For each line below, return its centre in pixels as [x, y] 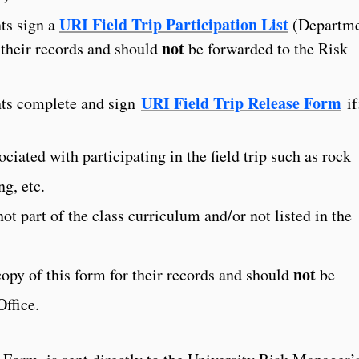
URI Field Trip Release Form [241, 103]
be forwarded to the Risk [266, 48]
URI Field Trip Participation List [174, 24]
